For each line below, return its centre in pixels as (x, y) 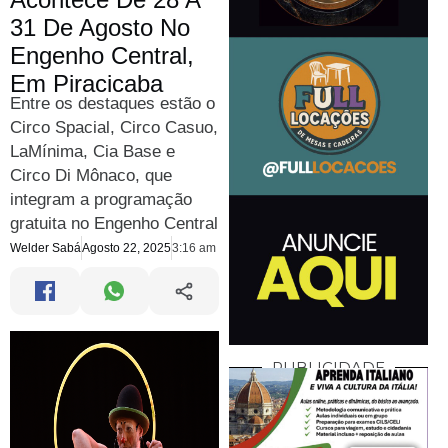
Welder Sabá (45, 248)
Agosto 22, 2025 (126, 248)
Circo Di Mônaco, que (91, 176)
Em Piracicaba (86, 84)
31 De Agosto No (100, 28)
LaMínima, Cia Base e (92, 152)
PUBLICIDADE (328, 368)
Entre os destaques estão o (112, 104)
